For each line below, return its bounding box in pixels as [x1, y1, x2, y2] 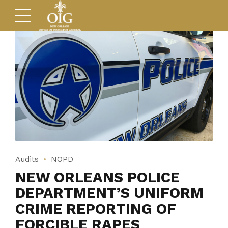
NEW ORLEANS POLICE [15, 168, 180, 186]
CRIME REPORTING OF [15, 200, 176, 218]
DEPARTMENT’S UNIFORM [15, 184, 204, 202]
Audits [15, 155, 39, 164]
